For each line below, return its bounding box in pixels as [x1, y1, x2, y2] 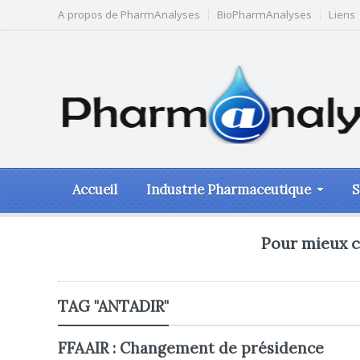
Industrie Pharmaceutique [146, 181, 311, 198]
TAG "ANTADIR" [58, 297, 169, 316]
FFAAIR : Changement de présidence [58, 338, 324, 358]
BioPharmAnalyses [217, 7, 312, 22]
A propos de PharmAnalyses [58, 7, 200, 22]
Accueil [72, 181, 117, 198]
